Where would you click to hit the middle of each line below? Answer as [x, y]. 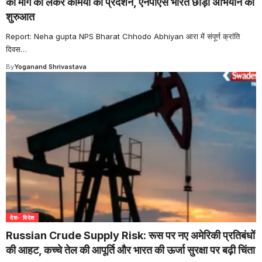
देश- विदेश [22, 218]
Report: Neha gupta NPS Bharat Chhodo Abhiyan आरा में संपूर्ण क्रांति [123, 37]
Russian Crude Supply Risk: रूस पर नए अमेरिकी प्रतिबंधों [130, 236]
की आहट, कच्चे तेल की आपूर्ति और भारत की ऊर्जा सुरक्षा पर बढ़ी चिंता [130, 250]
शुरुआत [20, 17]
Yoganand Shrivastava [50, 67]
